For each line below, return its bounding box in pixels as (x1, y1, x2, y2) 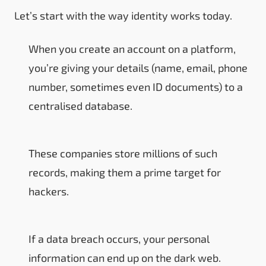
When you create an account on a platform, (28, 42, 236, 55)
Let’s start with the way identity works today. (14, 8, 232, 22)
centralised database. (28, 99, 132, 112)
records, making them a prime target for (28, 165, 221, 179)
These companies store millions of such (28, 146, 217, 160)
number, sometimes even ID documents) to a (28, 80, 243, 93)
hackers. (28, 184, 69, 198)
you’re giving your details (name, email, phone (28, 61, 248, 74)
